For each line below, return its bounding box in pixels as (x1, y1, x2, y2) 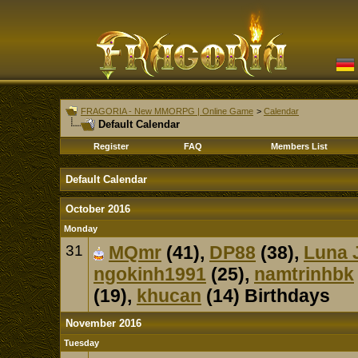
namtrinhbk (254, 264, 354, 284)
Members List (271, 141, 328, 151)
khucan (137, 285, 201, 306)
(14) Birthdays (201, 285, 330, 306)
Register (93, 141, 129, 151)
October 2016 (66, 203, 130, 215)
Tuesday (64, 338, 99, 348)
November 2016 (66, 317, 141, 329)
